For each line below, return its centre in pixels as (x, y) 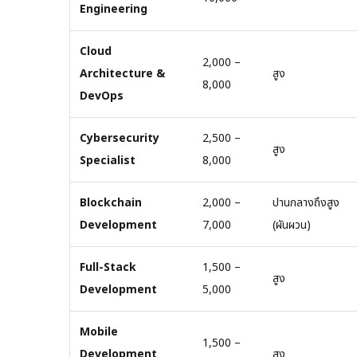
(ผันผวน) (292, 225)
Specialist (108, 160)
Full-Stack (108, 267)
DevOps (102, 96)
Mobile (99, 331)
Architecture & (122, 73)
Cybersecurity (120, 138)
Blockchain (111, 202)
